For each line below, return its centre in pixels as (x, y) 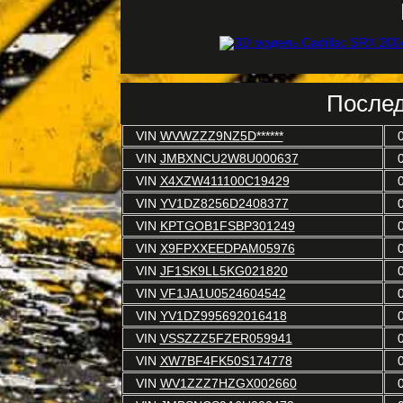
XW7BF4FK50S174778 (226, 361)
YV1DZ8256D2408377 (224, 203)
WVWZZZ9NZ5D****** (221, 136)
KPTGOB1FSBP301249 (227, 226)
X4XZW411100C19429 (224, 181)
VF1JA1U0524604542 (223, 293)
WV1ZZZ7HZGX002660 (228, 383)
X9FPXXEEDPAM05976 (227, 248)
